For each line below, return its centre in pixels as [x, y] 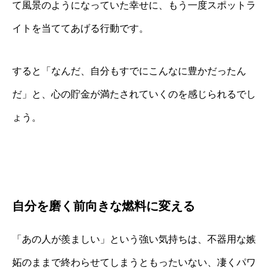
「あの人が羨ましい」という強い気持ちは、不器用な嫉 [134, 239]
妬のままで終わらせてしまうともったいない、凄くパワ [134, 262]
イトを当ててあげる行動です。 [80, 28]
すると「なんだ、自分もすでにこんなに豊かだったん [129, 71]
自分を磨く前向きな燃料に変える [104, 206]
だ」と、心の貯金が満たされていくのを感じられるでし [134, 94]
